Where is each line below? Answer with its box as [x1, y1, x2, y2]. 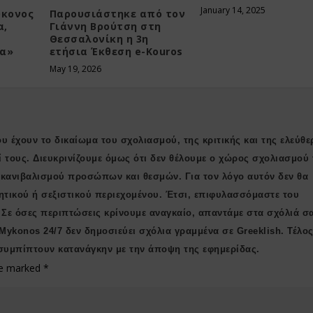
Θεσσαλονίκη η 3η [49, 31, 149, 45]
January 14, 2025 [200, 4, 265, 17]
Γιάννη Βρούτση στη [49, 19, 161, 33]
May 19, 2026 [49, 62, 101, 75]
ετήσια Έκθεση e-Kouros [49, 44, 183, 58]
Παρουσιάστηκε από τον [49, 6, 186, 20]
